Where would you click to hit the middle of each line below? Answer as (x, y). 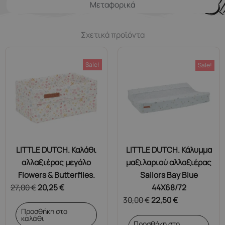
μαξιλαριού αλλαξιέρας (169, 162)
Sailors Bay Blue (169, 175)
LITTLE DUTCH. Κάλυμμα (169, 150)
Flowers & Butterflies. (56, 175)
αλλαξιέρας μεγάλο (56, 162)
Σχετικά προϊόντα (113, 35)
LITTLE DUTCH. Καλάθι (56, 150)
